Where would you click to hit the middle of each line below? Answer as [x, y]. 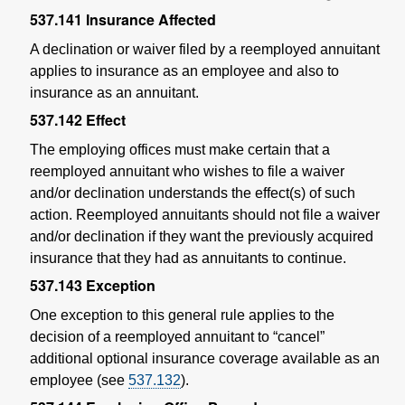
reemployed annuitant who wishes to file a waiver [187, 172]
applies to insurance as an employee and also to [184, 71]
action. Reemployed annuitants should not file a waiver [205, 215]
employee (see [79, 381]
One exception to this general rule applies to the [182, 316]
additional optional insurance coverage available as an [205, 359]
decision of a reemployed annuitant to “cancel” [177, 337]
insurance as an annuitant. [114, 93]
